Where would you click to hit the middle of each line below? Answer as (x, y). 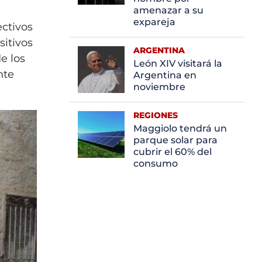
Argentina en (165, 75)
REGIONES (156, 115)
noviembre (159, 87)
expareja (154, 22)
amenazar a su (168, 10)
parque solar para (175, 140)
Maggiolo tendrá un (180, 128)
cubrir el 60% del (173, 151)
